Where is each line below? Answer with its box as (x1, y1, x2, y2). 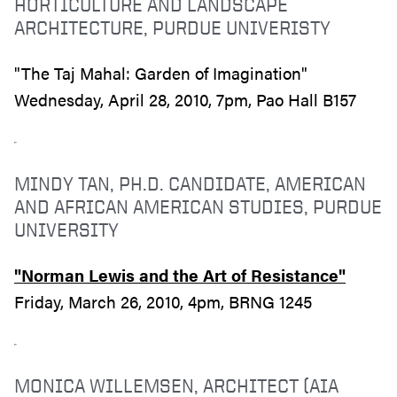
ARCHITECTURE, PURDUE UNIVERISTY (14, 15, 331, 38)
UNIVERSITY (14, 217, 119, 240)
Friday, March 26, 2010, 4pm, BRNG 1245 (14, 289, 316, 314)
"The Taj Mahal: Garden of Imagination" (14, 60, 312, 85)
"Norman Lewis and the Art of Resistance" (14, 262, 346, 287)
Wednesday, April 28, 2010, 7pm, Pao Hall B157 (14, 87, 356, 112)
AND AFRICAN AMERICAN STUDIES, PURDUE (14, 194, 382, 217)
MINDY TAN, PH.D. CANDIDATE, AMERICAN (14, 171, 366, 194)
